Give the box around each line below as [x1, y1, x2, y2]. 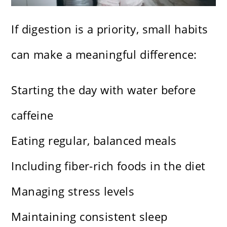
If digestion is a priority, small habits [11, 21, 208, 37]
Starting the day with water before [11, 82, 196, 98]
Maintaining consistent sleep [11, 209, 168, 224]
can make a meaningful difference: [11, 47, 197, 62]
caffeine [11, 107, 54, 123]
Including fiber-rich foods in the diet [11, 158, 206, 174]
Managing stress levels [11, 183, 135, 199]
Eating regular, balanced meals [11, 133, 177, 148]
